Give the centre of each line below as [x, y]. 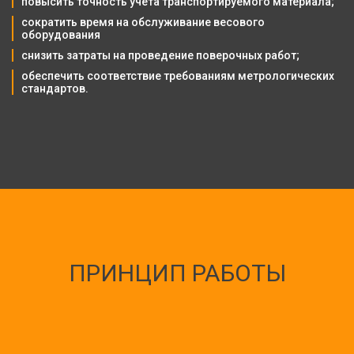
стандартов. [55, 88]
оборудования [61, 35]
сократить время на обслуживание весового [143, 22]
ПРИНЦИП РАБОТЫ [177, 273]
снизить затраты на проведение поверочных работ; [160, 55]
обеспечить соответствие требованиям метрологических [178, 76]
